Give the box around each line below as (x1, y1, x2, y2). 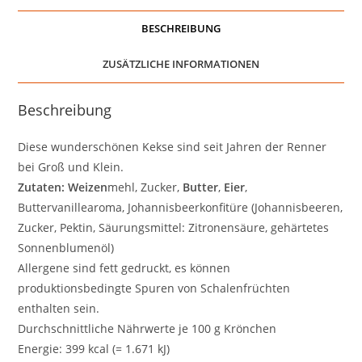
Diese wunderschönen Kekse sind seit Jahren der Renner (18, 139, 327, 155)
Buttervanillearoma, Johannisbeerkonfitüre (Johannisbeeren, (18, 200, 343, 216)
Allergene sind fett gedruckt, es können (18, 260, 231, 276)
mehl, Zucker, (107, 179, 183, 196)
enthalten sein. (18, 301, 100, 317)
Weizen (68, 179, 108, 196)
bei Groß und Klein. (18, 159, 124, 175)
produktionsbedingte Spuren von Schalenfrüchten (18, 280, 291, 297)
